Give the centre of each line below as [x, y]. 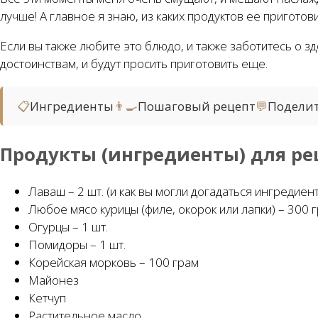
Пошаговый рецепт [197, 106]
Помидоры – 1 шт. [77, 245]
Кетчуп [47, 298]
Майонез [54, 280]
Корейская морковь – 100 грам [114, 263]
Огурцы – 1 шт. [68, 227]
